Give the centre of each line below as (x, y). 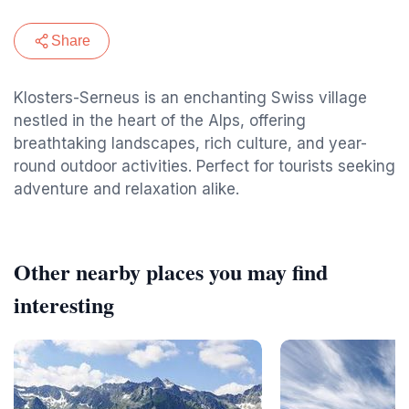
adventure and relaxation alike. (126, 189)
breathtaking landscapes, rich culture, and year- (190, 143)
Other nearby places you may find (171, 272)
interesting (64, 304)
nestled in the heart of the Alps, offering (160, 121)
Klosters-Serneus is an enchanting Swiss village (190, 98)
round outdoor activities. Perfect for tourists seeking (204, 166)
